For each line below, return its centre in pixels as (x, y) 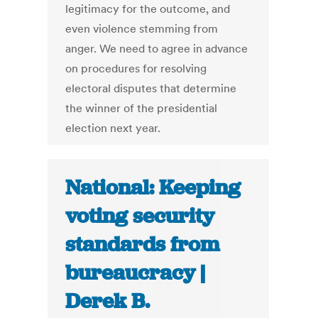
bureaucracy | (136, 273)
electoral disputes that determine (151, 88)
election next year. (113, 128)
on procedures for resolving (136, 68)
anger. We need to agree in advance (157, 49)
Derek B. (108, 301)
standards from (143, 245)
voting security (140, 216)
